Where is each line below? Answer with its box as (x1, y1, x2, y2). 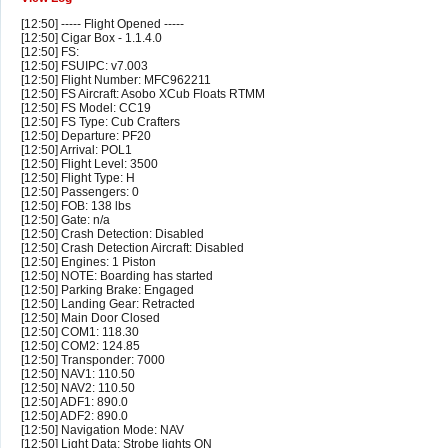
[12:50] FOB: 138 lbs (21, 199, 131, 214)
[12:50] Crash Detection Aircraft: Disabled (21, 241, 244, 256)
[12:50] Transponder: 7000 (21, 353, 165, 368)
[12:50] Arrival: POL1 (21, 143, 132, 158)
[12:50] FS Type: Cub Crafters (21, 115, 180, 130)
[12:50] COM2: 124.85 (21, 339, 140, 354)
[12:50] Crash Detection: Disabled (21, 227, 204, 242)
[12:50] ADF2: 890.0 (21, 409, 128, 424)
